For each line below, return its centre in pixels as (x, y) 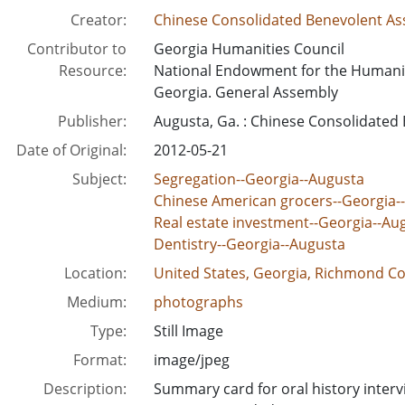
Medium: (96, 302)
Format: (99, 360)
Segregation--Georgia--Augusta (259, 179)
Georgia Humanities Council (249, 49)
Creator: (98, 20)
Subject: (99, 179)
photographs (198, 302)
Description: (85, 389)
